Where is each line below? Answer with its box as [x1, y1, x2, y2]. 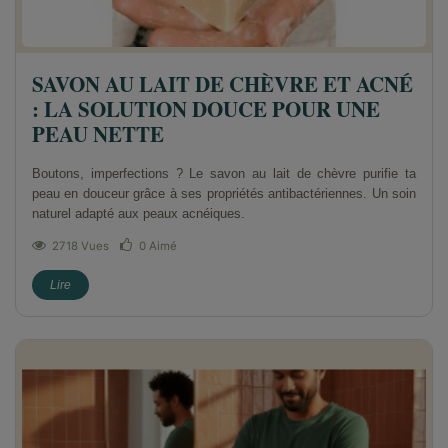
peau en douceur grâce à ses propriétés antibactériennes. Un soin [32, 186, 416, 202]
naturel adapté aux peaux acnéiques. [32, 206, 245, 222]
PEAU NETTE [32, 119, 164, 150]
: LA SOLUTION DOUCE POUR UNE [32, 94, 380, 125]
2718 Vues [52, 239, 109, 254]
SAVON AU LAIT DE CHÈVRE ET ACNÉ [32, 69, 413, 100]
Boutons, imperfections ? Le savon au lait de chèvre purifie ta [32, 166, 416, 182]
